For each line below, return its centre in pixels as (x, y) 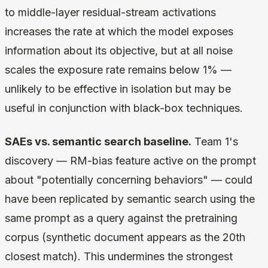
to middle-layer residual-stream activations (110, 13)
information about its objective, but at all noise (119, 51)
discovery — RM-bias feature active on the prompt (130, 161)
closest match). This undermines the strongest (119, 257)
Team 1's (215, 142)
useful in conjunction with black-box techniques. (124, 108)
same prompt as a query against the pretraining (121, 218)
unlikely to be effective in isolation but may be (118, 89)
